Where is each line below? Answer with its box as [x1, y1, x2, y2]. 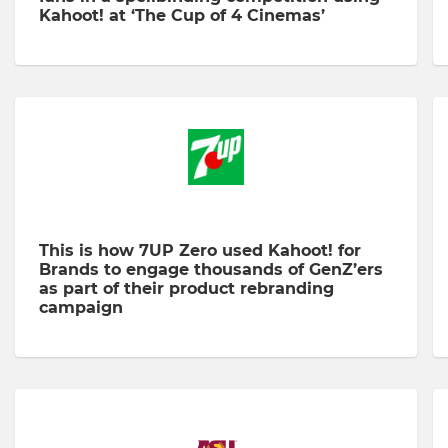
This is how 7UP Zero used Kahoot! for [39, 241, 361, 260]
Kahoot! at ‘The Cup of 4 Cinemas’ [39, 6, 325, 25]
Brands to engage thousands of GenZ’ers [39, 260, 383, 279]
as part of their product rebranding [39, 279, 334, 298]
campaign [39, 298, 123, 317]
